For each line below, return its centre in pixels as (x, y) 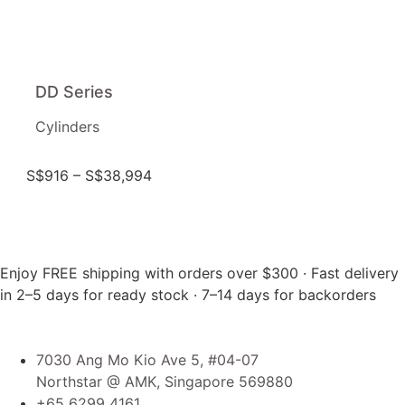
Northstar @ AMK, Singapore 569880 (165, 381)
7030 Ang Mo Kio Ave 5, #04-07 (147, 360)
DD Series (74, 91)
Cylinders (67, 126)
